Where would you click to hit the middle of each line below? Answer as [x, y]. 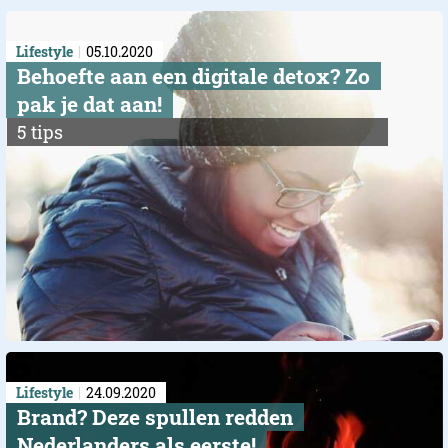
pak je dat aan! [89, 104]
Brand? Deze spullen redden [154, 417]
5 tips [39, 132]
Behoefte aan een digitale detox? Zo [193, 76]
